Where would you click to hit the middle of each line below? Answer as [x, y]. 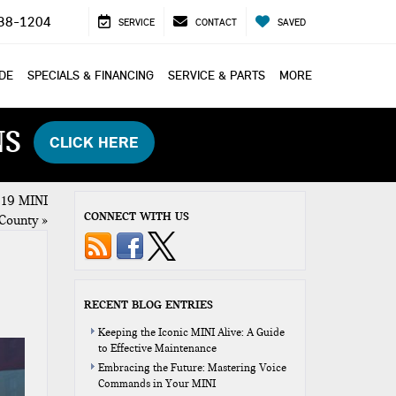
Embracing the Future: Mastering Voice [192, 368]
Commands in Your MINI [156, 384]
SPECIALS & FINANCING [91, 75]
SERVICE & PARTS [217, 75]
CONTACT [216, 23]
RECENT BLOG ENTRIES [148, 304]
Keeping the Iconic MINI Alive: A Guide [191, 332]
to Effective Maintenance [157, 348]
